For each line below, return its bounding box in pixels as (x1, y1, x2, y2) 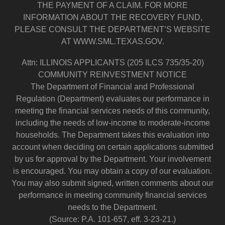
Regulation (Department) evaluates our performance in (16, 94, 209, 103)
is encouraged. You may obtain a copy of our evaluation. (13, 167, 212, 176)
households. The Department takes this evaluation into (16, 131, 209, 140)
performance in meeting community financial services (18, 191, 207, 200)
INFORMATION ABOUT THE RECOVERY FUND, (23, 13, 202, 22)
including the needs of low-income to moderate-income (15, 119, 210, 128)
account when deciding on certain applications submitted (12, 143, 213, 152)
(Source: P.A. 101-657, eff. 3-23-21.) (49, 215, 176, 224)
